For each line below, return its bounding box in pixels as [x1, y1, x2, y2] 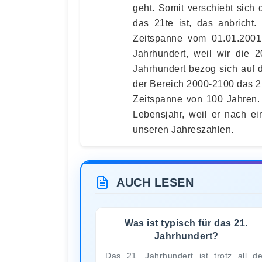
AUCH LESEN [116, 176, 194, 189]
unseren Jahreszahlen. [133, 125, 234, 135]
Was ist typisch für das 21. [125, 218, 248, 228]
